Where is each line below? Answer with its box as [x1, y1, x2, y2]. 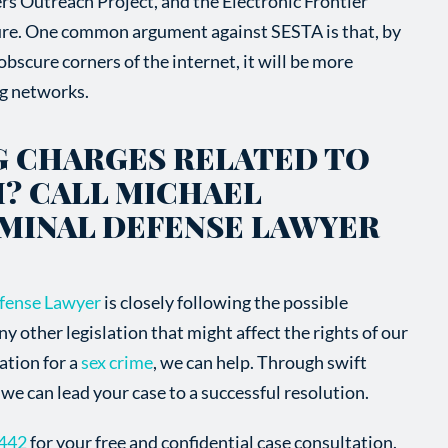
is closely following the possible [100, 290, 348, 313]
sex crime [80, 350, 153, 373]
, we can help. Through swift [152, 350, 367, 373]
